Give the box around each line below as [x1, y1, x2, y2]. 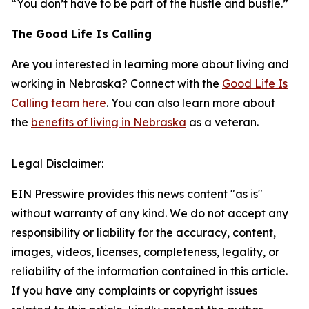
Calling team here [11, 96, 106, 110]
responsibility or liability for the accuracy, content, [11, 226, 276, 239]
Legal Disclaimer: [11, 157, 103, 170]
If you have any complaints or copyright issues [11, 283, 257, 297]
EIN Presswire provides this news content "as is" [11, 187, 263, 201]
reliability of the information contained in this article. [11, 264, 288, 278]
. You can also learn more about [106, 96, 275, 110]
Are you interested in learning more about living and [11, 57, 289, 71]
